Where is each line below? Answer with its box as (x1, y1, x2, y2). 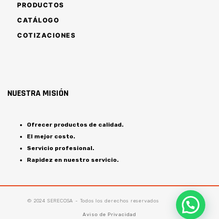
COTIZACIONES (17, 31, 76, 39)
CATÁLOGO (17, 16, 59, 24)
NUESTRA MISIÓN (7, 87, 68, 99)
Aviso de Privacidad (82, 211, 137, 218)
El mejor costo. (27, 132, 75, 140)
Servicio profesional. (27, 144, 94, 152)
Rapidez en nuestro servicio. (27, 156, 119, 163)
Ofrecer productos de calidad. (27, 121, 124, 128)
